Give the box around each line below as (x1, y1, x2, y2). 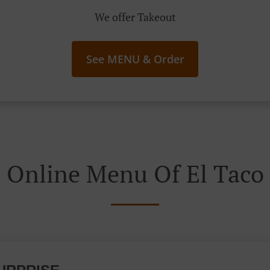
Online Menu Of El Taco (6, 157, 264, 189)
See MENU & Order (86, 52, 184, 66)
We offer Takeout (94, 10, 176, 24)
